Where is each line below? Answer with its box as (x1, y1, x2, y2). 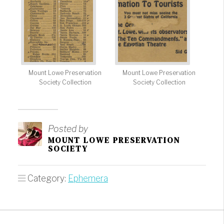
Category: (27, 172, 68, 183)
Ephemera (68, 172, 108, 183)
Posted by (48, 123, 88, 134)
